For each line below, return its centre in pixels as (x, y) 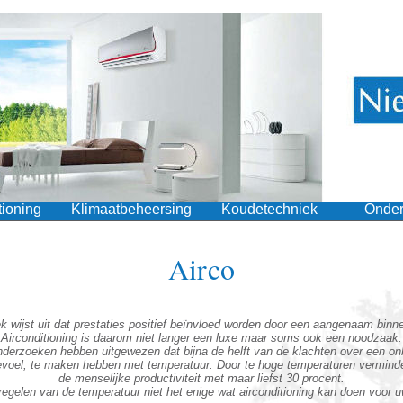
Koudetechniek (269, 209)
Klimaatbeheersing (131, 209)
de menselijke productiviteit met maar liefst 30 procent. (201, 378)
